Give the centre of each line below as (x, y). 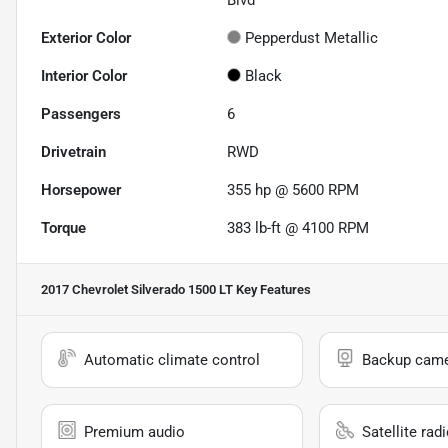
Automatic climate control (172, 360)
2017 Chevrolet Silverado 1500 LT (137, 290)
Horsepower (81, 190)
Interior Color (84, 76)
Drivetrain (73, 152)
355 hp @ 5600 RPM (293, 190)
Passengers (81, 114)
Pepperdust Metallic (312, 38)
